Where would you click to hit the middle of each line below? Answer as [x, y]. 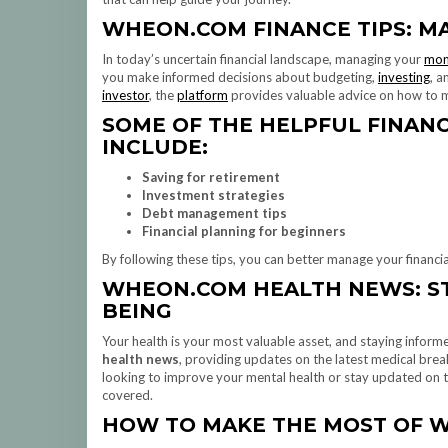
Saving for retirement [211, 177]
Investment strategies [213, 195]
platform [202, 95]
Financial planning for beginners [244, 231]
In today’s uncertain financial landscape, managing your [263, 59]
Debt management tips [214, 213]
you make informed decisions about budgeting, [240, 77]
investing [404, 77]
